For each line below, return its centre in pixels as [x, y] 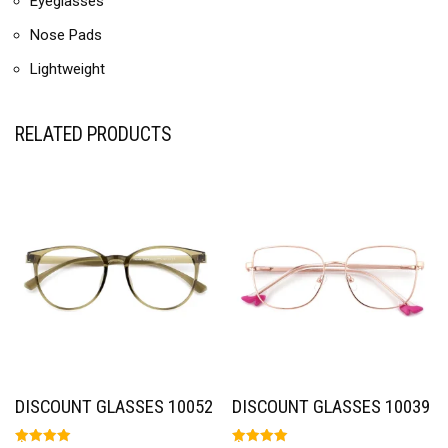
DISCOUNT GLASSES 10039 [331, 406]
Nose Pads [66, 35]
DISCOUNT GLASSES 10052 [114, 406]
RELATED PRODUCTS [93, 135]
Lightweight [67, 69]
